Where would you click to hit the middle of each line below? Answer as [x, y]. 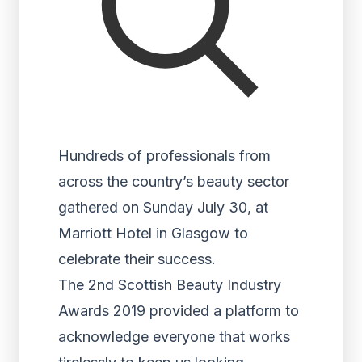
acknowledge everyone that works [174, 337]
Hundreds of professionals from [164, 156]
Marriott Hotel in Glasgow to [153, 233]
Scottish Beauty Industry [198, 285]
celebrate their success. [137, 259]
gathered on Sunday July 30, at [163, 207]
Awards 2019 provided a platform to [179, 311]
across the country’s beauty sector [174, 181]
